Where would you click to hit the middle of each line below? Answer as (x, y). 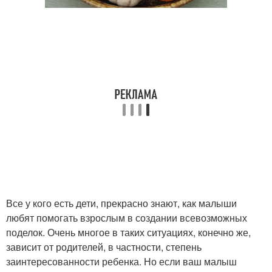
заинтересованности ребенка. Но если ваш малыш (121, 261)
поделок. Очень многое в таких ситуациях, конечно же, (128, 232)
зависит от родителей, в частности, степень (104, 246)
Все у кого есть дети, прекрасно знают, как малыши (121, 203)
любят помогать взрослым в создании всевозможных (127, 217)
